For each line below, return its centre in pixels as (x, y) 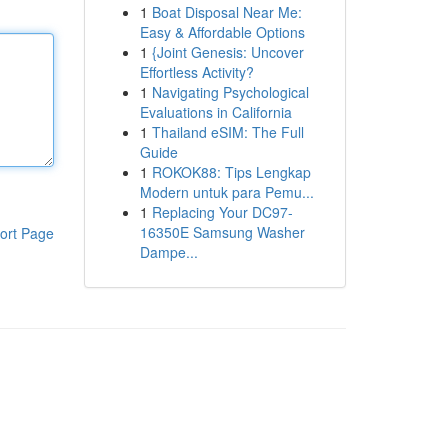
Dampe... (168, 252)
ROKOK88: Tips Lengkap (231, 172)
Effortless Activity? (196, 72)
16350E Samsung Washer (222, 232)
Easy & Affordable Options (222, 32)
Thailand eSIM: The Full (227, 132)
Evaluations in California (215, 112)
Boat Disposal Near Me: (226, 12)
